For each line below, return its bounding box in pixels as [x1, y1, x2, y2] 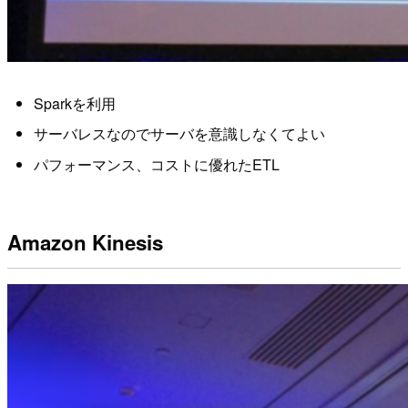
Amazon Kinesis [7, 228, 163, 258]
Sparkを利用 [33, 92, 116, 114]
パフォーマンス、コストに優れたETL [33, 153, 280, 175]
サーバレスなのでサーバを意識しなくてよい [33, 123, 325, 145]
